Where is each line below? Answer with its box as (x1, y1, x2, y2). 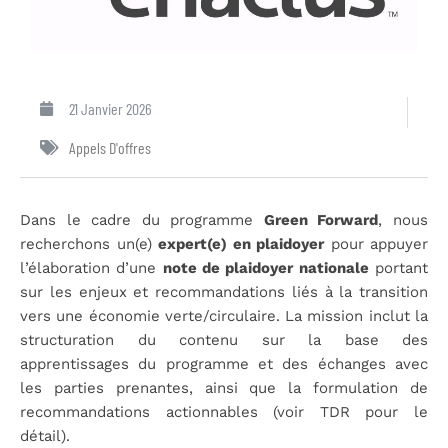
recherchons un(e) (20, 234, 158, 253)
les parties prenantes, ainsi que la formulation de (20, 378, 428, 397)
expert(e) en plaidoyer (158, 234, 324, 253)
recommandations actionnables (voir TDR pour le (20, 402, 428, 421)
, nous (378, 210, 429, 229)
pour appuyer (324, 234, 428, 253)
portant (368, 258, 429, 277)
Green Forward (263, 210, 379, 229)
